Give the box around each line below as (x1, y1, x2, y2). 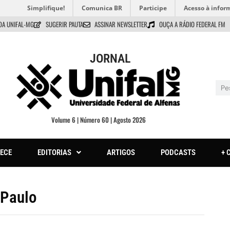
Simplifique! (27, 4, 65, 12)
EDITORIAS (37, 147, 71, 157)
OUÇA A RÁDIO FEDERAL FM (159, 19, 225, 29)
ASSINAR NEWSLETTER (94, 19, 148, 29)
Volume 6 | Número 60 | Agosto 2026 (51, 114, 146, 125)
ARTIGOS (107, 147, 135, 157)
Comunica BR (82, 4, 122, 12)
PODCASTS (161, 147, 196, 157)
